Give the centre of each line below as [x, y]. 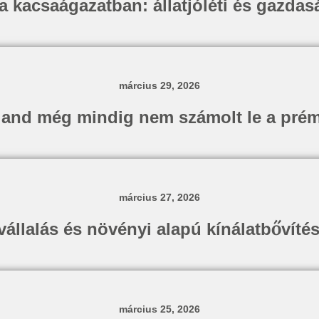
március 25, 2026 [159, 309]
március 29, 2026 [159, 85]
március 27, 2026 [159, 197]
